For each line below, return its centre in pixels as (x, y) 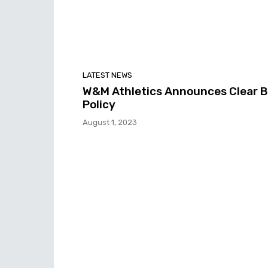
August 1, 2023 (110, 123)
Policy (99, 105)
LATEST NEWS (107, 75)
